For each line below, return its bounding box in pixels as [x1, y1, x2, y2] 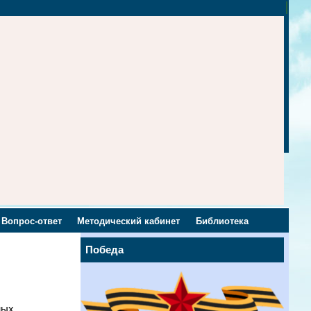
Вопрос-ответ [1, 216, 62, 226]
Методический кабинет [77, 216, 180, 226]
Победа [85, 244, 124, 255]
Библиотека [195, 216, 249, 226]
